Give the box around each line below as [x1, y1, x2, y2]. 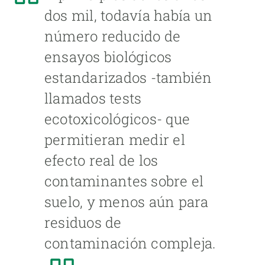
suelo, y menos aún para [44, 192, 209, 212]
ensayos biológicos [44, 47, 172, 67]
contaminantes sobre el [44, 172, 204, 191]
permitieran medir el [44, 130, 185, 150]
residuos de [44, 213, 122, 232]
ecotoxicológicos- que [44, 109, 190, 129]
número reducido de [44, 27, 181, 46]
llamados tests [44, 89, 142, 108]
